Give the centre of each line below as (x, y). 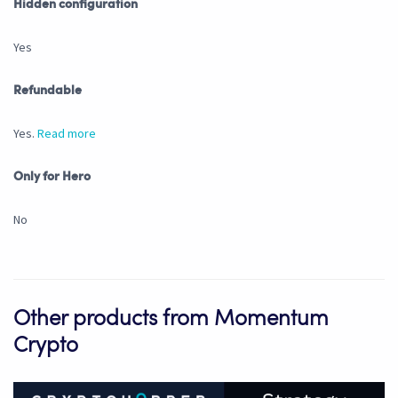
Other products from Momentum (171, 320)
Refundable (48, 91)
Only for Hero (52, 177)
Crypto (46, 347)
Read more (67, 134)
